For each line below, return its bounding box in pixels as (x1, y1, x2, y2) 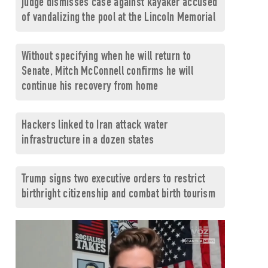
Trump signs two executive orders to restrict (21, 173, 206, 186)
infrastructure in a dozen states (21, 135, 154, 147)
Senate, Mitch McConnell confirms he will (21, 66, 193, 78)
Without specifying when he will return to (21, 51, 191, 63)
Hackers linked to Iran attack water (21, 120, 168, 132)
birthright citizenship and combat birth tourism (21, 188, 216, 201)
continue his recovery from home (21, 81, 159, 93)
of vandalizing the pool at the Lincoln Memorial (21, 12, 216, 25)
